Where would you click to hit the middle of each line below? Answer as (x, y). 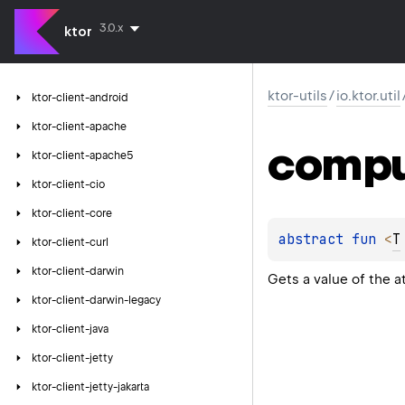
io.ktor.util (368, 96)
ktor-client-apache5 (82, 155)
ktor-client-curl (70, 242)
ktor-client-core (72, 213)
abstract (315, 239)
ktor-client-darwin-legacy (96, 300)
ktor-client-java (70, 329)
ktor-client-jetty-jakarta (90, 387)
